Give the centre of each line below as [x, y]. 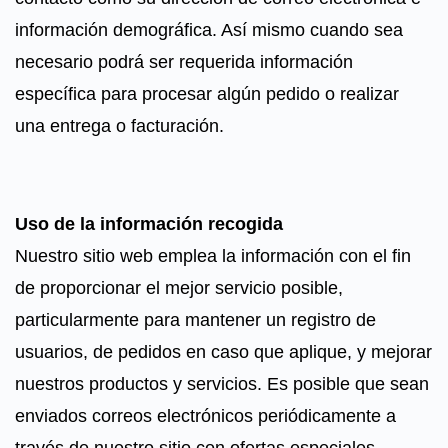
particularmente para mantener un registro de [195, 320]
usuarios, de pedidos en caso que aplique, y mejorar [223, 352]
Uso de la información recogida [149, 224]
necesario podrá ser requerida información [184, 62]
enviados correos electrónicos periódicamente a [205, 416]
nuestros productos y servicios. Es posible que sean [222, 384]
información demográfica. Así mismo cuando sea [209, 30]
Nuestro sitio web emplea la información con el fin [213, 256]
